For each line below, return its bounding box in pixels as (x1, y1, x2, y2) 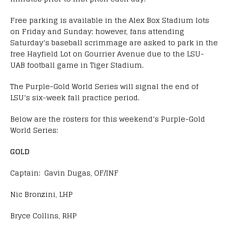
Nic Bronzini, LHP (10, 187, 73, 201)
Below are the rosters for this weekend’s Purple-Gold (10, 112, 205, 125)
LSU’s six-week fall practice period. (10, 91, 139, 104)
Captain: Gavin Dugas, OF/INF (10, 166, 119, 179)
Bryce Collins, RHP (10, 209, 77, 222)
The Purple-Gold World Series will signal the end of (10, 79, 198, 93)
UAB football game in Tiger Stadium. (10, 58, 144, 71)
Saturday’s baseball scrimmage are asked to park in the (10, 36, 218, 49)
